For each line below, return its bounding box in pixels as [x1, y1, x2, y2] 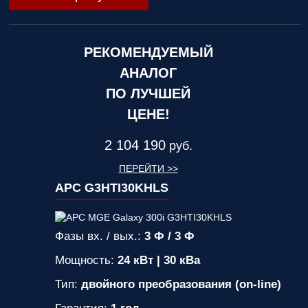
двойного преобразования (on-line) [81, 278, 282, 291]
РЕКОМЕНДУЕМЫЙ [83, 45, 213, 60]
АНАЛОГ [120, 65, 177, 80]
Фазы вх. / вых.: [55, 230, 145, 243]
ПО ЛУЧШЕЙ [106, 86, 190, 101]
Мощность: [55, 254, 118, 267]
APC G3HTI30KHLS [55, 181, 169, 195]
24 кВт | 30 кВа [118, 254, 201, 267]
